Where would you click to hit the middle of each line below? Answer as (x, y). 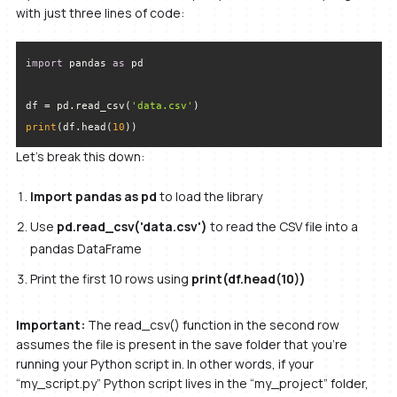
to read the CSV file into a (283, 226)
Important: (51, 325)
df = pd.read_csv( (78, 105)
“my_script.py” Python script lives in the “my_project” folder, (192, 384)
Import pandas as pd (94, 197)
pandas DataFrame (86, 248)
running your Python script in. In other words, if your (164, 364)
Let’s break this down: (80, 157)
